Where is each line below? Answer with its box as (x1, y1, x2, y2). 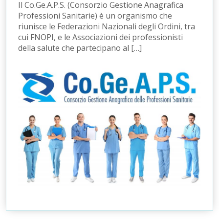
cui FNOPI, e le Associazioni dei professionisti (18, 31, 183, 43)
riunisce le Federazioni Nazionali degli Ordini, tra (18, 21, 195, 32)
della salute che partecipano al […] (18, 42, 142, 53)
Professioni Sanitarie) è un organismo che (18, 10, 172, 21)
